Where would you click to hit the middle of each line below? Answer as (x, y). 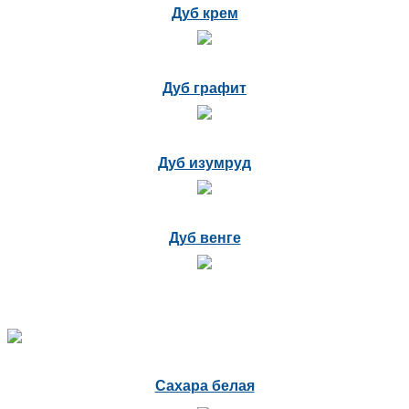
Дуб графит (204, 88)
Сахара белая (204, 385)
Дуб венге (204, 237)
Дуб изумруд (204, 163)
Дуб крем (204, 13)
